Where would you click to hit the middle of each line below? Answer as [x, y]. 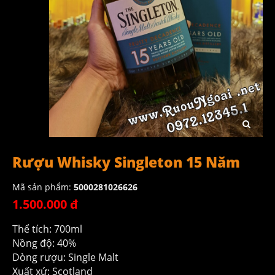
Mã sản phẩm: [43, 187]
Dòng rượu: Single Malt [65, 257]
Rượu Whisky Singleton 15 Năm [126, 162]
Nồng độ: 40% [44, 243]
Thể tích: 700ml [47, 229]
